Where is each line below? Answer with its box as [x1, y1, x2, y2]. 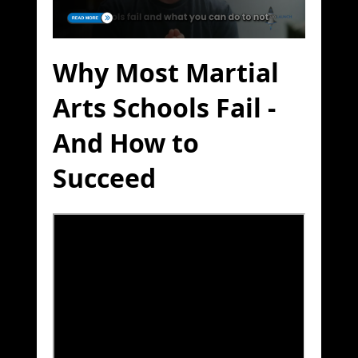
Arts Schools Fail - [53, 90, 276, 125]
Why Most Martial [53, 55, 279, 90]
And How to [53, 125, 199, 161]
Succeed [53, 161, 156, 196]
